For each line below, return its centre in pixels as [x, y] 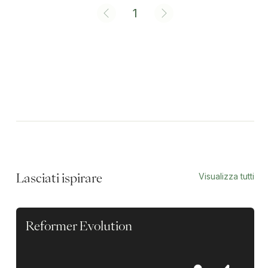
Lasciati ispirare [59, 177]
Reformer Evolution [79, 225]
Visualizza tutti [227, 176]
